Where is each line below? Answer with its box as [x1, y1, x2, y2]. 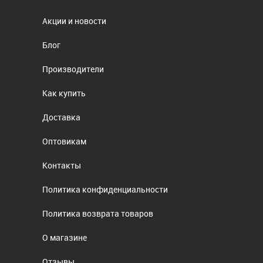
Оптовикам [42, 135, 87, 147]
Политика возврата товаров [42, 207, 154, 219]
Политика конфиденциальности [42, 183, 168, 195]
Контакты [42, 159, 82, 171]
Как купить [42, 87, 86, 99]
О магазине [42, 231, 87, 243]
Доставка [42, 111, 81, 123]
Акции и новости [42, 15, 107, 26]
